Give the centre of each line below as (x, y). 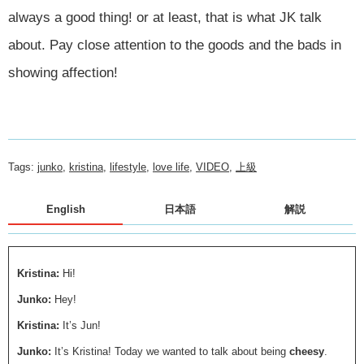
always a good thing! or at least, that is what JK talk (165, 17)
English (65, 209)
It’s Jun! (82, 325)
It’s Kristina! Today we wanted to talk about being (172, 351)
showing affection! (63, 73)
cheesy (307, 351)
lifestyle (128, 167)
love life (171, 167)
